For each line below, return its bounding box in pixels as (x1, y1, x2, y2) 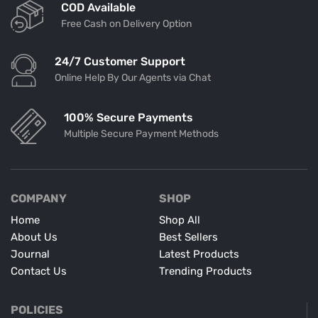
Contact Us (11, 264, 67, 278)
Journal (11, 247, 50, 261)
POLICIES (11, 302, 63, 317)
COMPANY (11, 191, 67, 205)
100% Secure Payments (64, 110, 193, 124)
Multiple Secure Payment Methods (64, 127, 219, 140)
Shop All (159, 213, 200, 226)
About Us (11, 230, 57, 243)
